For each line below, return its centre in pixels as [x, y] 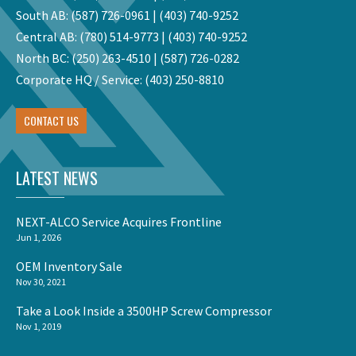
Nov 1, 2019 [39, 327]
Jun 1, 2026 [39, 238]
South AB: [43, 15]
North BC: [44, 58]
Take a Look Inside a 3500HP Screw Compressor [144, 311]
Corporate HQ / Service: [80, 80]
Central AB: [48, 37]
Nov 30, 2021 [41, 282]
